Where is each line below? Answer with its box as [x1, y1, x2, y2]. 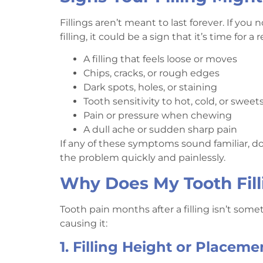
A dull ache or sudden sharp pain [83, 124, 237, 136]
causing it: [60, 217, 107, 229]
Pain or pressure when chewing [83, 110, 232, 122]
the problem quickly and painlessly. [60, 152, 225, 164]
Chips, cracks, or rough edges [83, 68, 220, 79]
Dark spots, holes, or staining [83, 82, 217, 93]
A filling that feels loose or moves [83, 53, 237, 65]
